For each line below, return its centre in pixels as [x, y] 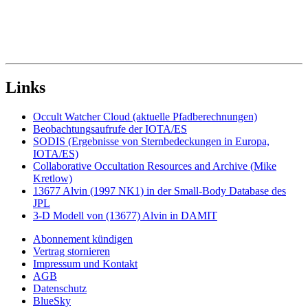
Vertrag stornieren [71, 251]
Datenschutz [60, 288]
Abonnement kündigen [83, 239]
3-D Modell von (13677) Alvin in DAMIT [125, 215]
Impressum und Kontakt [85, 263]
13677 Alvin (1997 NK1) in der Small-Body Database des [159, 190]
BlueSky [52, 300]
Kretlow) [53, 178]
